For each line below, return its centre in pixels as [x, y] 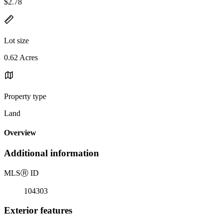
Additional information [52, 153]
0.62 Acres [21, 57]
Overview [20, 133]
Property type [25, 96]
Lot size [16, 40]
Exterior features [38, 210]
